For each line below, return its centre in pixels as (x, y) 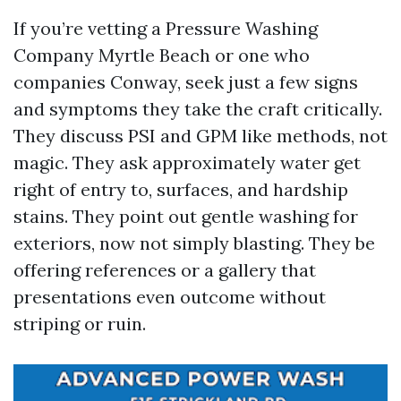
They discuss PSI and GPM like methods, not (200, 136)
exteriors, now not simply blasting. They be (194, 243)
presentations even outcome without (170, 297)
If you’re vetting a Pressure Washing (166, 28)
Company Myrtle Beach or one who (162, 55)
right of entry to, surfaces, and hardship (181, 189)
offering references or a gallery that (165, 270)
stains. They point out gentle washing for (186, 216)
